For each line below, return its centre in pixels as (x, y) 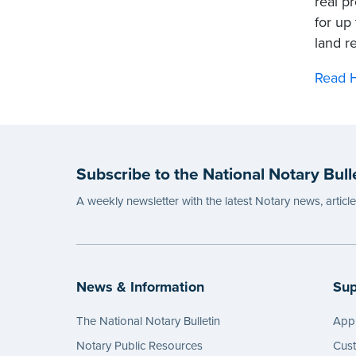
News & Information (140, 286)
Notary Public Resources (139, 345)
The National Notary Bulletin (148, 321)
